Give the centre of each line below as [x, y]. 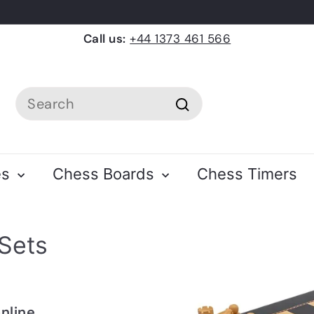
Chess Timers [247, 174]
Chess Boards [105, 174]
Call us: [104, 39]
